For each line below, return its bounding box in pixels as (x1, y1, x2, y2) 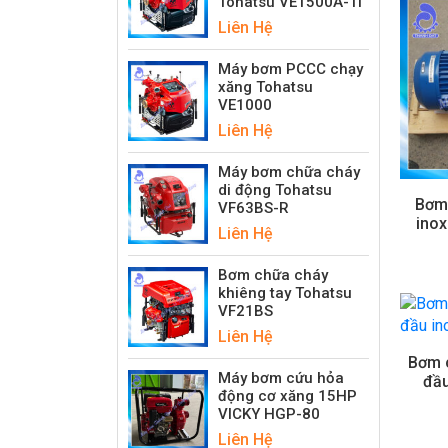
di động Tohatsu (218, 180, 332, 199)
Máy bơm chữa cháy (218, 162, 360, 181)
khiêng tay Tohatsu (218, 283, 352, 302)
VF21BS (218, 301, 273, 320)
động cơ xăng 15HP (218, 386, 357, 405)
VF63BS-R (218, 198, 289, 217)
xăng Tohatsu (218, 77, 313, 96)
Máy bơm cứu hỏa (218, 368, 344, 387)
